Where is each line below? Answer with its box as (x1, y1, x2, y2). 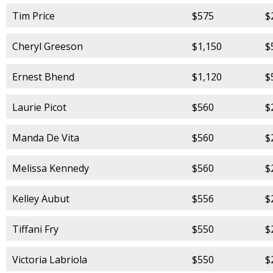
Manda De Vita (12, 130, 79, 144)
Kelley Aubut (12, 191, 69, 205)
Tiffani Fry (12, 222, 58, 236)
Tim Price (12, 9, 55, 23)
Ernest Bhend (12, 69, 74, 83)
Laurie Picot (12, 100, 66, 114)
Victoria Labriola (12, 252, 87, 266)
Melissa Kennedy (12, 161, 89, 175)
